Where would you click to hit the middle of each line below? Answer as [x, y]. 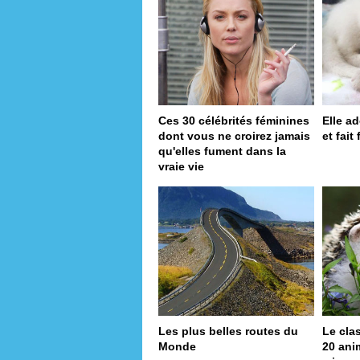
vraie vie [181, 166]
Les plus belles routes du [228, 331]
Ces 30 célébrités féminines [234, 120]
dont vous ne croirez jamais [234, 135]
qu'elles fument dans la [222, 151]
